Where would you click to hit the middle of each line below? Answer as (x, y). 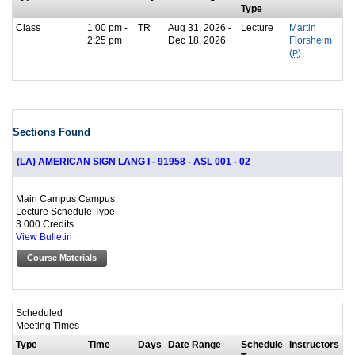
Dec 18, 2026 (197, 40)
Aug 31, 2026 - (200, 27)
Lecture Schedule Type (65, 211)
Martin (303, 27)
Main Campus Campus (65, 198)
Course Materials (62, 257)
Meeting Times (48, 326)
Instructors (314, 345)
